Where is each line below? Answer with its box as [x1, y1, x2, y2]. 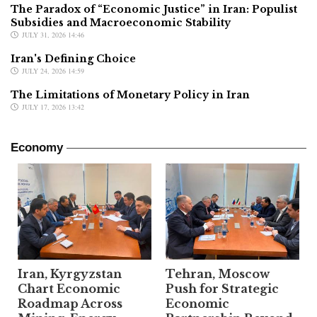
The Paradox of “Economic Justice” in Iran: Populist [11, 2, 297, 16]
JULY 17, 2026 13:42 [22, 101, 84, 112]
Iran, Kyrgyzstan [18, 267, 122, 282]
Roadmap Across [18, 296, 122, 311]
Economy [11, 140, 63, 154]
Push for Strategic [166, 282, 279, 296]
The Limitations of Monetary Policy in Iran [11, 88, 250, 101]
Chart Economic [18, 282, 120, 296]
